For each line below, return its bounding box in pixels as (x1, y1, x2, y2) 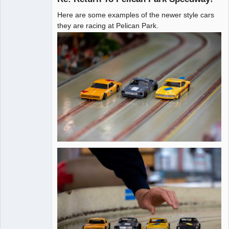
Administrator (6, 21, 42, 29)
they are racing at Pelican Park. (57, 21, 158, 30)
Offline (13, 32, 33, 40)
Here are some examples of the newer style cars (57, 11, 214, 19)
